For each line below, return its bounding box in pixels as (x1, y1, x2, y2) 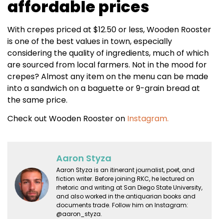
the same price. (7, 94, 67, 106)
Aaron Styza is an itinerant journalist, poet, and (56, 165, 195, 174)
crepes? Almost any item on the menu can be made (7, 71, 208, 82)
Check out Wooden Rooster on (7, 113, 127, 125)
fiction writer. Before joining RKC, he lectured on (56, 174, 194, 183)
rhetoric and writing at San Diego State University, (56, 183, 202, 192)
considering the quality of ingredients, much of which (7, 47, 209, 59)
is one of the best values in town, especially (7, 36, 172, 47)
